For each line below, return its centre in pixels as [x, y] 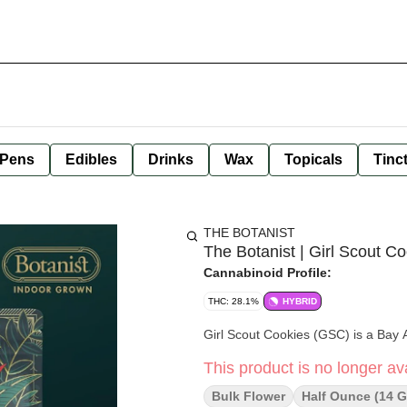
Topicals [313, 159]
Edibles [91, 159]
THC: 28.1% [233, 301]
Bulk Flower [248, 396]
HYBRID [300, 301]
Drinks [171, 159]
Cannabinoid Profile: [268, 273]
